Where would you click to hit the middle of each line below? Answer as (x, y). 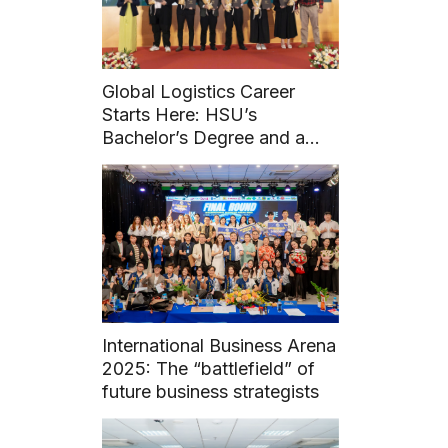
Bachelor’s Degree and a (204, 138)
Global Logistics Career (199, 92)
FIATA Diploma (164, 161)
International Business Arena (219, 346)
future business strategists (211, 392)
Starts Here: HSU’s (180, 115)
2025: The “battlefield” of (209, 369)
